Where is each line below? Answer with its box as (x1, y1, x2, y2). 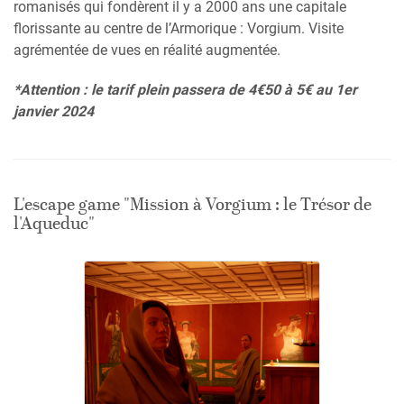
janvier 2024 (14, 103, 94, 121)
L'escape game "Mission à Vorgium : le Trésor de (14, 192, 372, 219)
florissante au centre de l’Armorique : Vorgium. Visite (14, 20, 344, 38)
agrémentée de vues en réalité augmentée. (14, 41, 280, 60)
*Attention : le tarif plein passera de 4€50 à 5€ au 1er (14, 81, 357, 99)
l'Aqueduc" (14, 211, 95, 238)
